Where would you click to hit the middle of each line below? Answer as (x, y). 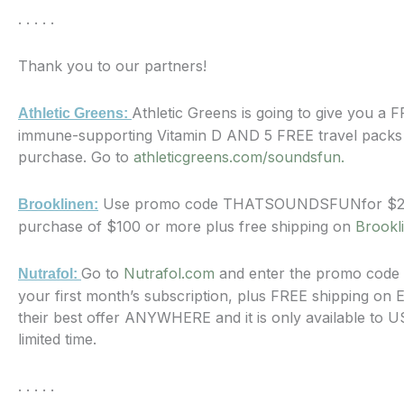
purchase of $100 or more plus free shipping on (187, 227)
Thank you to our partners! (112, 66)
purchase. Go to (76, 157)
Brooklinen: (58, 205)
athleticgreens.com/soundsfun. (239, 157)
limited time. (57, 340)
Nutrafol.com (169, 274)
